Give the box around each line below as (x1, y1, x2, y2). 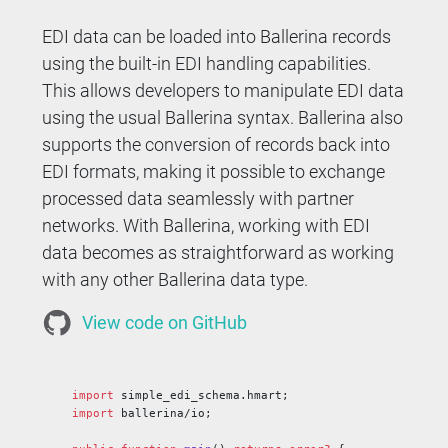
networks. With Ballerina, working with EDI (42, 214, 371, 236)
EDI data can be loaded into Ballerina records (42, 25, 392, 47)
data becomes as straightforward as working (42, 241, 395, 263)
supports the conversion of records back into (42, 133, 391, 155)
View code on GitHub (82, 311, 248, 333)
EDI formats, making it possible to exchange (42, 160, 386, 182)
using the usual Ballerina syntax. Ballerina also (42, 106, 404, 128)
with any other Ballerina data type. (42, 268, 309, 290)
